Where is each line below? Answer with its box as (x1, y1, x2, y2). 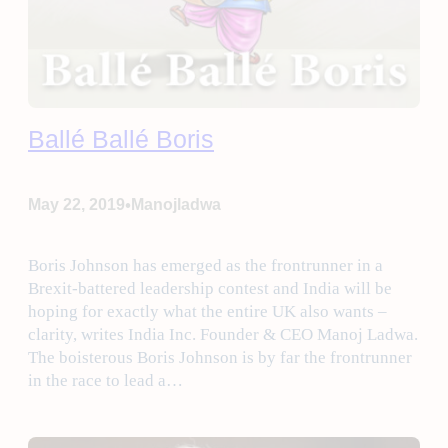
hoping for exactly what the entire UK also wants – (28, 301, 387, 321)
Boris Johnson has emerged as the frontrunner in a (28, 255, 383, 275)
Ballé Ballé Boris (28, 125, 214, 153)
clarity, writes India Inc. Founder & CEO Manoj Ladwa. (28, 324, 418, 344)
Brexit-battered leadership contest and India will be (28, 278, 392, 298)
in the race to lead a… (28, 370, 183, 390)
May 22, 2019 (28, 196, 125, 214)
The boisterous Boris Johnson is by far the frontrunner (28, 347, 412, 367)
